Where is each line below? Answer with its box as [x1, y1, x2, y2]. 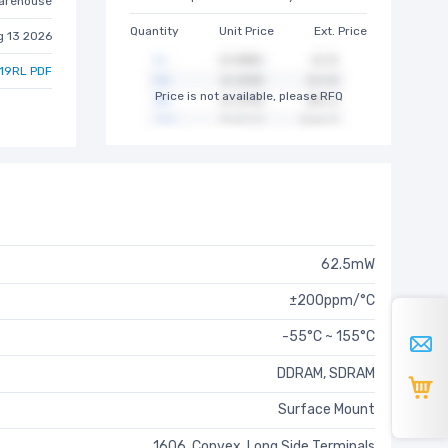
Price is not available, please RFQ [154, 88, 343, 103]
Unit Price [219, 23, 274, 38]
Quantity [130, 23, 179, 38]
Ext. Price [314, 23, 367, 38]
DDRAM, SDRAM [277, 364, 375, 382]
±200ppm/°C [289, 292, 375, 310]
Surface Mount [278, 401, 375, 419]
